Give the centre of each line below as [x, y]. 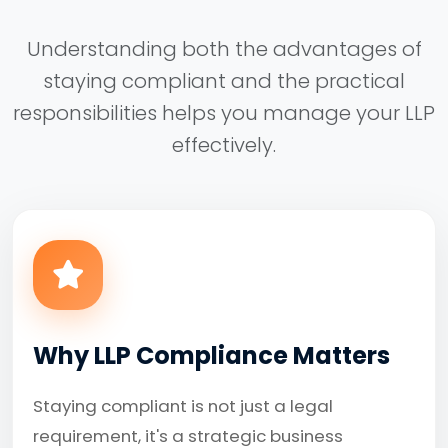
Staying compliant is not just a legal [183, 406]
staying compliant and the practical [224, 81]
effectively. [224, 145]
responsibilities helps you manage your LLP [224, 113]
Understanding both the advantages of [224, 49]
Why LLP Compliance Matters [211, 355]
